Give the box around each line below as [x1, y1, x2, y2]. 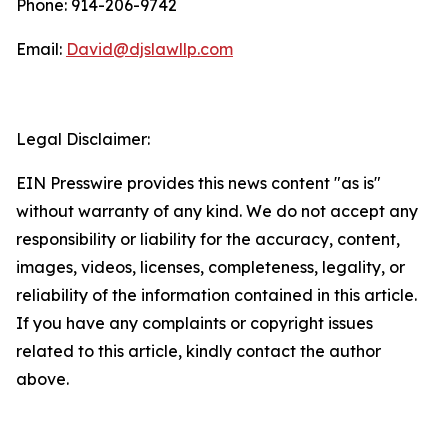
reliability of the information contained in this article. [16, 285, 417, 305]
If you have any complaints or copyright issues [16, 313, 373, 333]
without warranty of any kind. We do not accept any [16, 201, 418, 221]
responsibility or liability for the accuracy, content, [16, 229, 400, 249]
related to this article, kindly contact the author [16, 341, 381, 361]
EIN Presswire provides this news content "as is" [16, 173, 381, 193]
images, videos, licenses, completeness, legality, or [16, 257, 405, 277]
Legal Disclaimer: [16, 129, 150, 149]
